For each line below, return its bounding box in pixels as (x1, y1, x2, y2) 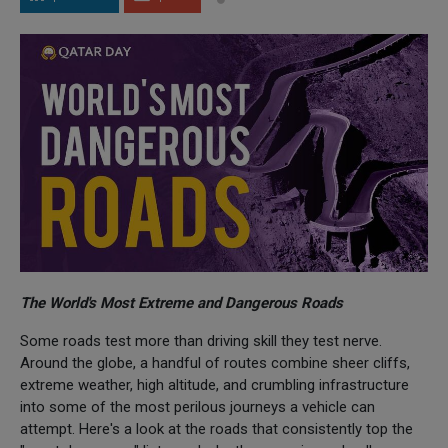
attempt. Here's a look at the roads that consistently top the (20, 419, 413, 438)
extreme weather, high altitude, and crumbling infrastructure (20, 375, 409, 394)
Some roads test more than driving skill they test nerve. (20, 331, 382, 350)
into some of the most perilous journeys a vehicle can (20, 397, 375, 416)
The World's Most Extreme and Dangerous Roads (20, 293, 343, 312)
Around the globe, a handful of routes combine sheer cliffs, (20, 353, 410, 372)
